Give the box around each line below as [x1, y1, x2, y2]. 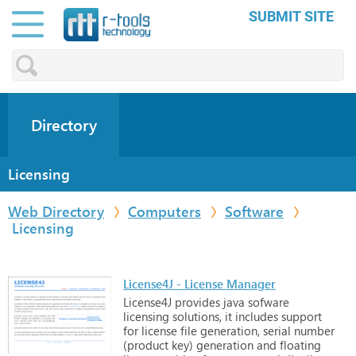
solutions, [169, 308, 222, 324]
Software [225, 201, 284, 221]
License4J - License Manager [123, 275, 276, 292]
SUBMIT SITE [249, 8, 334, 25]
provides [172, 293, 220, 310]
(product [123, 336, 168, 353]
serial [260, 322, 291, 339]
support [278, 308, 322, 324]
